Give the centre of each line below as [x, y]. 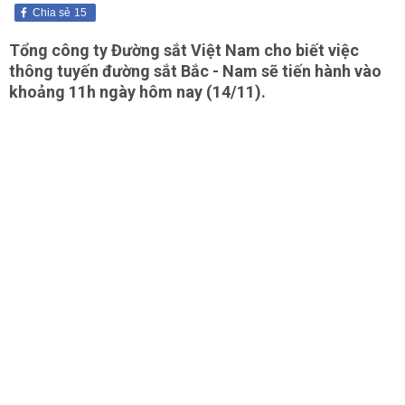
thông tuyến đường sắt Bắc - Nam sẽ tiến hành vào [195, 71]
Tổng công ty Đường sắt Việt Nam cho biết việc [184, 50]
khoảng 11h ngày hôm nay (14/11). [137, 92]
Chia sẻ [52, 13]
